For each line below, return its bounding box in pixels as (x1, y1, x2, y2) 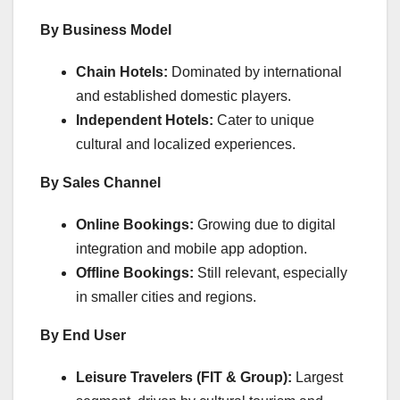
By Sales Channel (40, 175, 161, 191)
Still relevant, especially (194, 265, 347, 281)
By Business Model (40, 22, 171, 38)
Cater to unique (213, 112, 314, 129)
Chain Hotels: (76, 64, 168, 80)
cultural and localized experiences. (76, 137, 296, 153)
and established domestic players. (76, 88, 291, 104)
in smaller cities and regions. (76, 289, 256, 305)
